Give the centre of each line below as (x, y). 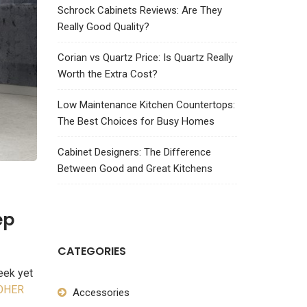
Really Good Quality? (103, 27)
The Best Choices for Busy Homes (136, 121)
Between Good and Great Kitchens (135, 169)
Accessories (101, 293)
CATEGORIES (91, 251)
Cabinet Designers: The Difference (134, 152)
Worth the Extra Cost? (107, 74)
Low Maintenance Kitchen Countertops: (146, 105)
